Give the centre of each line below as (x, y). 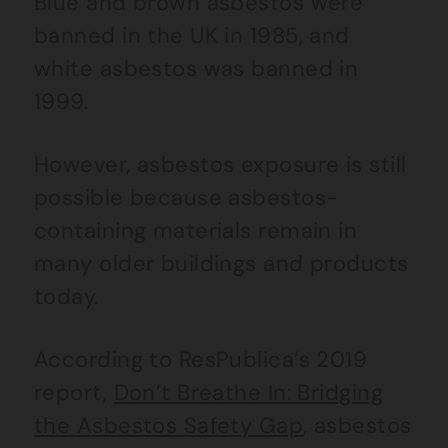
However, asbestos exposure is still (220, 164)
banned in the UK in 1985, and (192, 35)
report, (74, 392)
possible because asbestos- (186, 197)
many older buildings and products (221, 263)
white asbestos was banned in (196, 68)
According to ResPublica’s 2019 (201, 359)
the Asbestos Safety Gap (169, 425)
